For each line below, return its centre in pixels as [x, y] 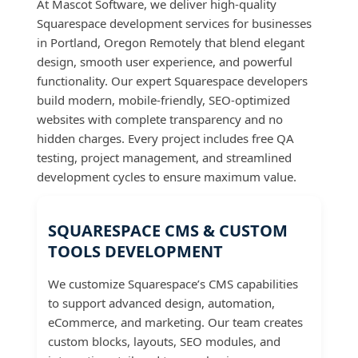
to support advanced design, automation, [161, 302]
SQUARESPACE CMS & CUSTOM [168, 230]
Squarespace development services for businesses [174, 24]
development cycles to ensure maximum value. [167, 177]
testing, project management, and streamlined [164, 158]
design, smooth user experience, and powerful [165, 62]
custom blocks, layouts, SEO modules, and [164, 341]
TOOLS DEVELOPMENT [135, 251]
